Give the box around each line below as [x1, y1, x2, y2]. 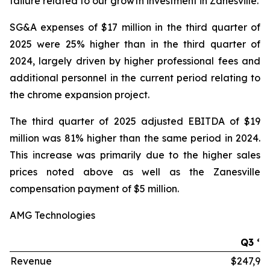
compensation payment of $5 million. [10, 183, 179, 195]
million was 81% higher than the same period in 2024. [10, 132, 260, 144]
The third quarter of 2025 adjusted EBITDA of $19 [10, 115, 260, 127]
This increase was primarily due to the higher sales [10, 149, 260, 161]
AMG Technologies [10, 209, 95, 221]
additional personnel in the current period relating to [10, 72, 260, 84]
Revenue [10, 255, 52, 267]
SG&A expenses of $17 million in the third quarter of [10, 21, 260, 33]
